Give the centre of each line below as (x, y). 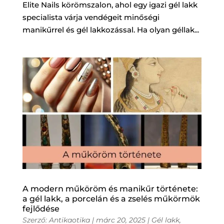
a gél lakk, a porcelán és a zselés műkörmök (111, 198)
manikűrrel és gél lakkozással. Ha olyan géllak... (110, 29)
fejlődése (41, 208)
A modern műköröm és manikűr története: (110, 188)
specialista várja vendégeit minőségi (91, 17)
